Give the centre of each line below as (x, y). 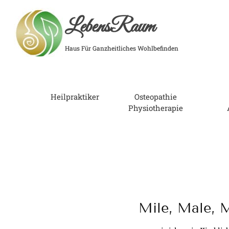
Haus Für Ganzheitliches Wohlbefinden (121, 48)
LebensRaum (110, 27)
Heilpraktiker (75, 97)
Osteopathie (156, 97)
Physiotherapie (156, 108)
